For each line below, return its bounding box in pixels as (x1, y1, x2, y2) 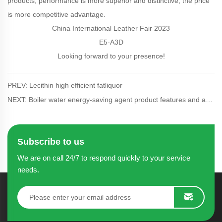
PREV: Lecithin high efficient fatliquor (7, 81, 122, 89)
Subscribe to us (17, 136, 84, 147)
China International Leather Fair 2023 (52, 24, 170, 32)
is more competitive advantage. (7, 10, 106, 18)
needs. (17, 165, 39, 174)
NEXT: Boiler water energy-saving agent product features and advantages (206, 95, 213, 104)
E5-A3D (99, 38, 123, 46)
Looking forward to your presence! (57, 52, 165, 60)
